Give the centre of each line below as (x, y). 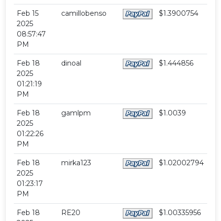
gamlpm (76, 113)
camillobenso (84, 14)
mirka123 (76, 163)
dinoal (72, 63)
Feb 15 (28, 14)
